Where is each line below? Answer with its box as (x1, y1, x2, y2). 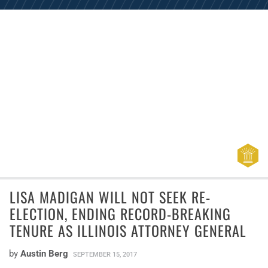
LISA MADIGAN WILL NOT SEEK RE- (10, 185, 211, 208)
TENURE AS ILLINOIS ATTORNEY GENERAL (10, 219, 246, 241)
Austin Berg (20, 248, 68, 259)
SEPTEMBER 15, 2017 (73, 250, 137, 258)
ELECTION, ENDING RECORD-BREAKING (10, 202, 231, 224)
